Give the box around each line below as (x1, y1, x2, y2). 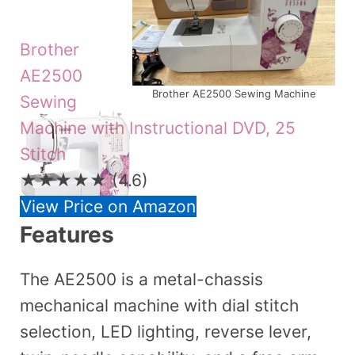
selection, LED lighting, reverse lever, (20, 321, 311, 342)
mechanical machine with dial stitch (20, 295, 299, 315)
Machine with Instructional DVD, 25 (20, 117, 296, 138)
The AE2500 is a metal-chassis (20, 269, 263, 289)
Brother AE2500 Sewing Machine (151, 87, 316, 101)
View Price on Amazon (21, 196, 196, 216)
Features (20, 220, 114, 248)
